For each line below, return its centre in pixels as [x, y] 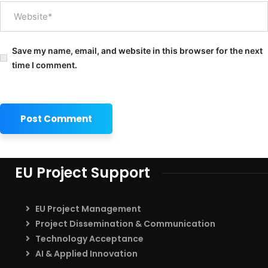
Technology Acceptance [89, 239]
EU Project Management [88, 209]
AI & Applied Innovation [86, 254]
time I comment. [45, 65]
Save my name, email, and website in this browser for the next [137, 51]
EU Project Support [83, 173]
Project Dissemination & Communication [125, 224]
